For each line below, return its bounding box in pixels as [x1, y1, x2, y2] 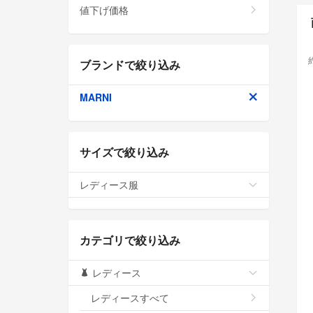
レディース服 [80, 177, 138, 191]
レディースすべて [91, 290, 169, 305]
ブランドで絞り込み [80, 56, 180, 73]
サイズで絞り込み [80, 143, 169, 160]
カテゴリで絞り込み [80, 231, 180, 248]
